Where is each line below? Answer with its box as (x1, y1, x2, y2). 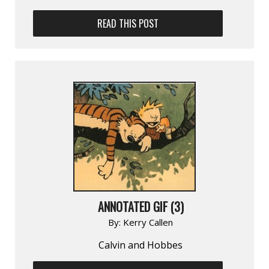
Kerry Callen (123, 216, 173, 228)
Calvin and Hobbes (98, 238, 183, 252)
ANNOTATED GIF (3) (97, 197, 184, 216)
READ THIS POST (97, 16, 159, 31)
